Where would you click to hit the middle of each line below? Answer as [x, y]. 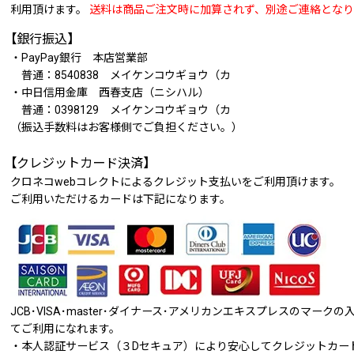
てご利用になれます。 [65, 329]
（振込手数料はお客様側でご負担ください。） [126, 128]
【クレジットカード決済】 [80, 164]
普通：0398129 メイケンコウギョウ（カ [121, 110]
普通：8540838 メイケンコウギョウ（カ [121, 75]
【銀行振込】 [42, 40]
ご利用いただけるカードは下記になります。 [121, 200]
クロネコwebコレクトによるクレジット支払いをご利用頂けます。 [175, 182]
